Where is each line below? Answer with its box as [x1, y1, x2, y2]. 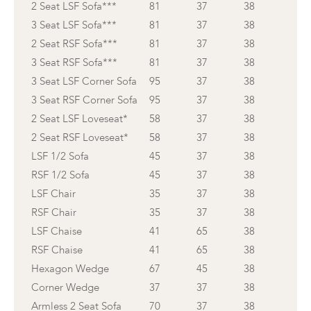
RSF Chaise [31, 244, 83, 256]
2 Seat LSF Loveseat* [31, 113, 128, 125]
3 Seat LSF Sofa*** [31, 19, 117, 31]
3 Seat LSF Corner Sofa [31, 76, 137, 87]
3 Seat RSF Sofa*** [31, 57, 117, 69]
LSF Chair [31, 188, 76, 200]
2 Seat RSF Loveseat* [31, 132, 128, 144]
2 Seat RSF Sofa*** [31, 38, 117, 50]
